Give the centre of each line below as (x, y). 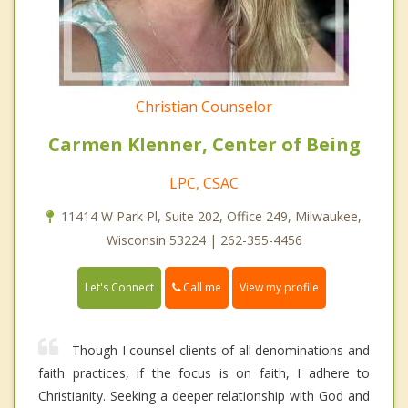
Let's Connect (119, 287)
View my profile (279, 287)
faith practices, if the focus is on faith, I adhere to (204, 372)
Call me (201, 287)
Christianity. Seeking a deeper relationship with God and (204, 395)
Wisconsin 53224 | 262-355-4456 (204, 240)
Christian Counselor (204, 106)
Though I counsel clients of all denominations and (221, 350)
